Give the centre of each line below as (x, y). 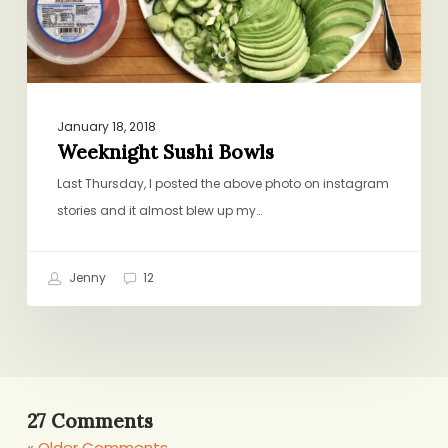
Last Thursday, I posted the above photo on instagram (222, 183)
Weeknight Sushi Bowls (165, 151)
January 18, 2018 (106, 126)
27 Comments (89, 420)
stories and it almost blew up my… (159, 210)
